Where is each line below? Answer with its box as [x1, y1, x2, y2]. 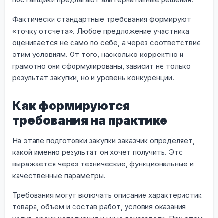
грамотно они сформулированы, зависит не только [12, 61, 191, 71]
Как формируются [12, 98, 130, 113]
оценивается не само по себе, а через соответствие [12, 37, 201, 47]
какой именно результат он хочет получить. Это [12, 147, 183, 157]
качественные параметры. [12, 170, 106, 180]
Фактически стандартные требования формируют [12, 14, 191, 24]
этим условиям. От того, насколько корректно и [12, 49, 183, 59]
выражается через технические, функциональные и [12, 159, 194, 168]
